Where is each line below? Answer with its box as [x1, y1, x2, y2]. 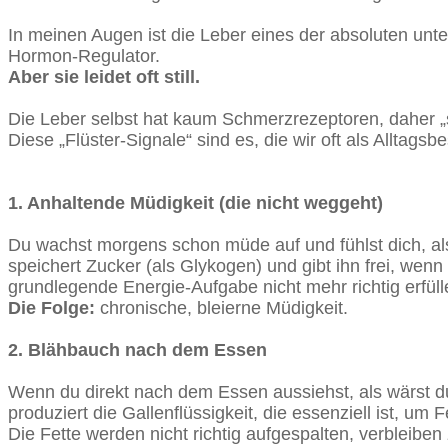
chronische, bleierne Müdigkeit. [100, 297, 348, 318]
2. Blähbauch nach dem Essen [8, 339, 267, 360]
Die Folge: [8, 297, 95, 318]
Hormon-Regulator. [8, 45, 160, 66]
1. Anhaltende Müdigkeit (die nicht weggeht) [8, 192, 383, 213]
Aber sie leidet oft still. [8, 66, 200, 87]
